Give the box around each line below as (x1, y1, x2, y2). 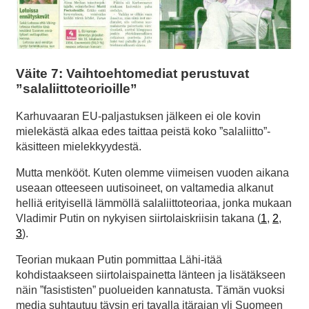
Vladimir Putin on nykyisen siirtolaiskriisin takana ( (16, 212, 261, 225)
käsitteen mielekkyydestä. (16, 141, 141, 153)
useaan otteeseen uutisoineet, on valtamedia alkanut (16, 182, 273, 195)
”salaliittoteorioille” (16, 81, 137, 96)
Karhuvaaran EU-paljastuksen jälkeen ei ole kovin (16, 110, 261, 123)
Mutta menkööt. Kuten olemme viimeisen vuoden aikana (16, 167, 289, 179)
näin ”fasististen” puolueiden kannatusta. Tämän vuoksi (16, 284, 285, 297)
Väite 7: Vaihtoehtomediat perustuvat (16, 66, 249, 81)
